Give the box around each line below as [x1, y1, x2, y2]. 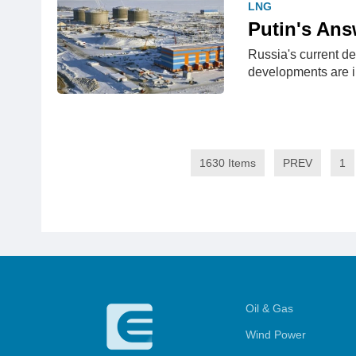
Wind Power [246, 328, 306, 341]
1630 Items [199, 157, 256, 169]
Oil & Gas [246, 302, 293, 315]
